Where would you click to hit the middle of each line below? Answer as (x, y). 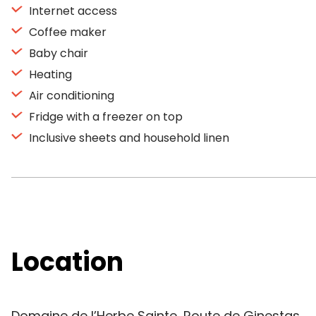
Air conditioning (70, 96)
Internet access (72, 11)
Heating (49, 74)
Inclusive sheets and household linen (128, 138)
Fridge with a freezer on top (104, 117)
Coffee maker (66, 32)
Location (67, 262)
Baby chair (57, 53)
